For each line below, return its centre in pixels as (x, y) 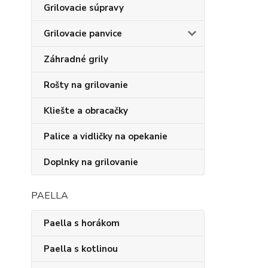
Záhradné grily (76, 59)
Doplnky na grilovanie (91, 162)
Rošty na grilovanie (86, 85)
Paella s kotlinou (81, 249)
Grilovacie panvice (83, 33)
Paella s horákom (82, 223)
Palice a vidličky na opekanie (106, 136)
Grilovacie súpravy (84, 8)
